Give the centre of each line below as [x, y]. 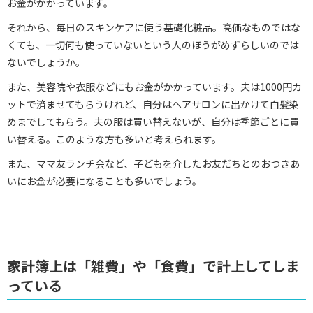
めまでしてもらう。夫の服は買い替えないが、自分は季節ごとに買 [153, 122]
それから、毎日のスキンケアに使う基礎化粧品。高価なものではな [154, 28]
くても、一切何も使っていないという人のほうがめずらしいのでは [153, 45]
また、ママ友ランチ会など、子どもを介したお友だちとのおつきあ [153, 164]
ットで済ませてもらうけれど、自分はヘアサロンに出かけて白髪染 [153, 104]
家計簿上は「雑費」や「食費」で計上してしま [153, 266]
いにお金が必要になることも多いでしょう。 [104, 181]
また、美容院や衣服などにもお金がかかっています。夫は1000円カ [154, 87]
